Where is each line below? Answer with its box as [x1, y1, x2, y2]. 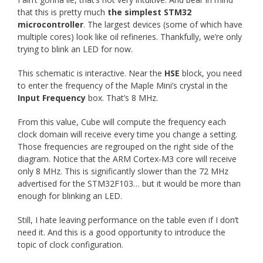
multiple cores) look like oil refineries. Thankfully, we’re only [18, 31, 242, 42]
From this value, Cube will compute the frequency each [18, 116, 226, 127]
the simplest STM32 [107, 6, 191, 18]
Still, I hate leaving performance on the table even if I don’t [18, 214, 239, 225]
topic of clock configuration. [18, 238, 123, 250]
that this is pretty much [18, 6, 107, 18]
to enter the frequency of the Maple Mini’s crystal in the [18, 79, 228, 91]
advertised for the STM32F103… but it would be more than [18, 177, 241, 189]
